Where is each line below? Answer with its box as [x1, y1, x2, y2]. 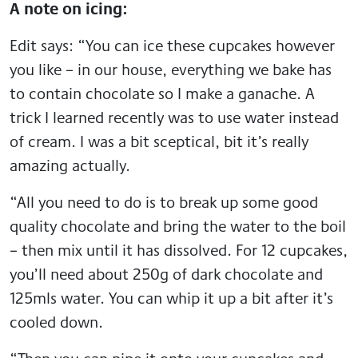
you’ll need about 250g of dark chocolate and [10, 261, 323, 285]
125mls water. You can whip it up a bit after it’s [10, 285, 333, 309]
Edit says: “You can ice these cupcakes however [10, 33, 335, 57]
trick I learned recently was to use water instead [10, 105, 339, 129]
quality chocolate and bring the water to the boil [10, 213, 346, 237]
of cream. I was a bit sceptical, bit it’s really [10, 129, 308, 153]
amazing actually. [10, 153, 130, 177]
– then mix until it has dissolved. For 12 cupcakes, [10, 237, 348, 261]
